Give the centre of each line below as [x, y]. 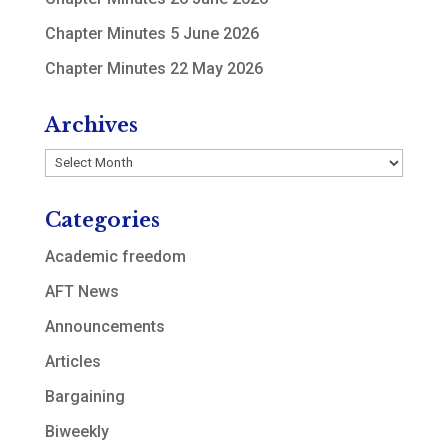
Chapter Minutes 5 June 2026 [151, 33]
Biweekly [76, 431]
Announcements [104, 326]
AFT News [81, 291]
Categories [102, 219]
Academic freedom [115, 256]
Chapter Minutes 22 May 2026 [153, 68]
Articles [72, 361]
